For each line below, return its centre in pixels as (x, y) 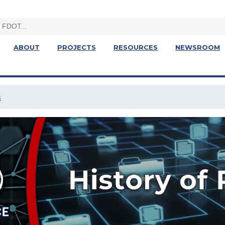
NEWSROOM (198, 47)
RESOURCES (136, 47)
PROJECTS (77, 47)
